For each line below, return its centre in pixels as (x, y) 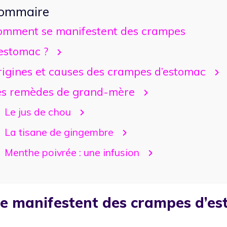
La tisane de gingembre (59, 132)
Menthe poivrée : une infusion (72, 152)
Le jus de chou (37, 111)
